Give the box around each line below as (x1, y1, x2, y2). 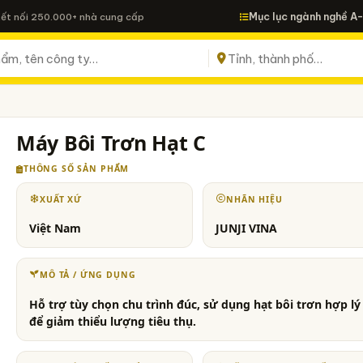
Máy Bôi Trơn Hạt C (16, 129, 206, 156)
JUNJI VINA (216, 220, 278, 237)
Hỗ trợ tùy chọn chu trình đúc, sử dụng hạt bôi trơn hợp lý (29, 296, 361, 312)
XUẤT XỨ (40, 194, 82, 205)
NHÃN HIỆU (226, 194, 283, 205)
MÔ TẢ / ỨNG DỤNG (40, 269, 136, 281)
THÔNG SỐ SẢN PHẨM (23, 163, 130, 174)
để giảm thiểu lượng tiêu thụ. (29, 313, 197, 329)
